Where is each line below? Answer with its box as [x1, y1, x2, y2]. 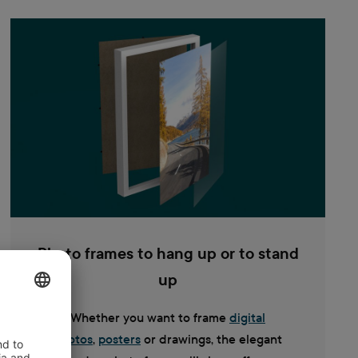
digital [229, 310, 265, 326]
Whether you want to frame [70, 310, 229, 326]
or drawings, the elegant [141, 332, 282, 348]
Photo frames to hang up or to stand [37, 245, 299, 264]
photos [54, 332, 93, 348]
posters [98, 332, 141, 348]
